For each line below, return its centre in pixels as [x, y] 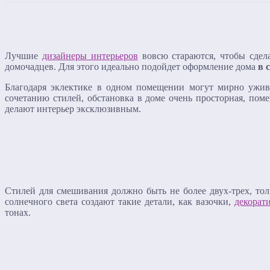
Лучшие [24, 55]
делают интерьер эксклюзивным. [73, 108]
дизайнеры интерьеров [90, 55]
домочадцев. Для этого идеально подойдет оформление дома [131, 66]
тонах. [18, 212]
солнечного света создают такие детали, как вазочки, [120, 201]
